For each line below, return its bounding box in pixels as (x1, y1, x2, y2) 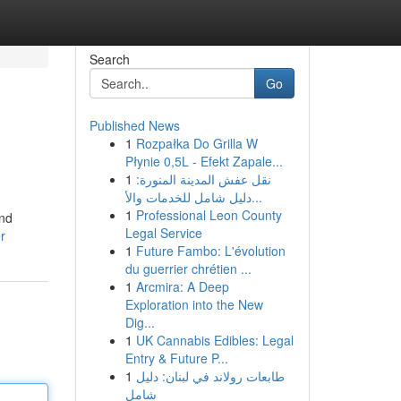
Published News (89, 116, 180, 134)
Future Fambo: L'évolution (135, 242, 286, 260)
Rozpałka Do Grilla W (135, 134, 258, 152)
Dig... (124, 313, 155, 331)
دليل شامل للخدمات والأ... (251, 188, 262, 206)
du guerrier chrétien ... (124, 260, 252, 277)
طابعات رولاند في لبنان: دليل (135, 367, 285, 385)
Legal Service (124, 224, 202, 242)
